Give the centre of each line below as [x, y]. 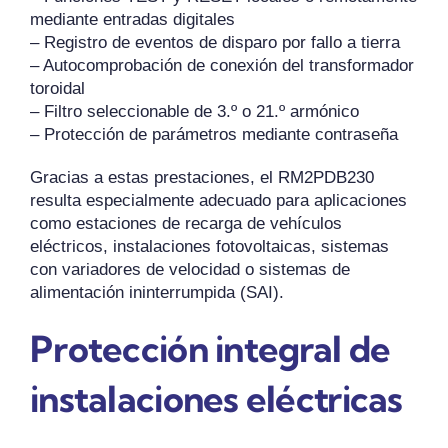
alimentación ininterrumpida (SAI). [156, 293]
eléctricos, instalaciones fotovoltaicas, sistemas [209, 247]
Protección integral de [210, 349]
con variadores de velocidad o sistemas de [189, 270]
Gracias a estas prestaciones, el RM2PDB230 [201, 178]
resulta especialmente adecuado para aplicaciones [218, 201]
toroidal [57, 89]
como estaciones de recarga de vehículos [185, 224]
